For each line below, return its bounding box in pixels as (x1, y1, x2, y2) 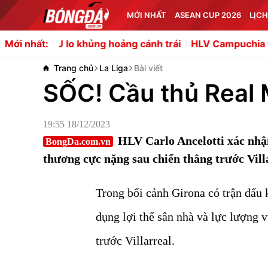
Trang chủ (54, 63, 93, 73)
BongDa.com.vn (45, 136, 111, 147)
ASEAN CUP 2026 (175, 10, 241, 20)
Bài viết (134, 63, 163, 73)
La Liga (99, 63, 128, 73)
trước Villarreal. (96, 234, 175, 247)
